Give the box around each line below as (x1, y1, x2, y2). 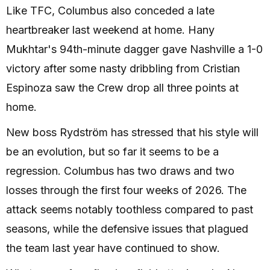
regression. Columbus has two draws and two (6, 165, 234, 177)
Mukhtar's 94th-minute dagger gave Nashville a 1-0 (6, 43, 263, 55)
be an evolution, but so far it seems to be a (6, 145, 219, 158)
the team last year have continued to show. (6, 242, 220, 254)
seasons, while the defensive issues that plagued (6, 222, 248, 235)
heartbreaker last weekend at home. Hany (6, 24, 215, 36)
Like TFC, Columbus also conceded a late (6, 4, 215, 17)
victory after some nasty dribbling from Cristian (6, 62, 240, 75)
